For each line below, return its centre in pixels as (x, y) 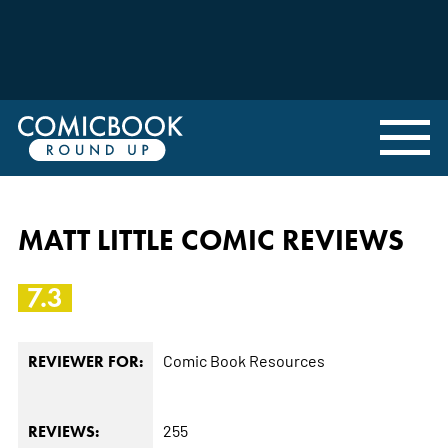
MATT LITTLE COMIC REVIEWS (210, 239)
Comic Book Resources (243, 359)
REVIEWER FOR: (85, 361)
